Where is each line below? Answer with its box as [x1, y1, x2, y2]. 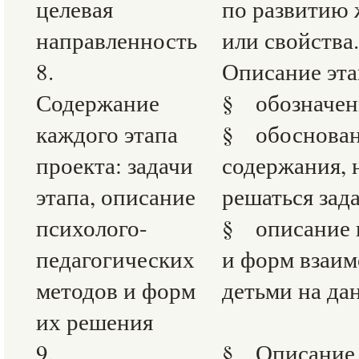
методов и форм [36, 274, 196, 305]
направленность [36, 24, 197, 55]
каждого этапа [36, 118, 178, 149]
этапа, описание [36, 180, 196, 212]
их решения [36, 305, 153, 337]
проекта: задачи [36, 149, 193, 180]
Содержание [36, 87, 159, 118]
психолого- [36, 212, 147, 243]
